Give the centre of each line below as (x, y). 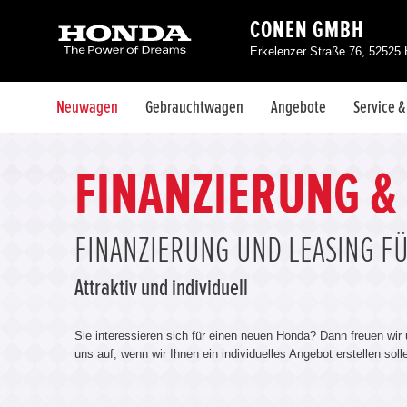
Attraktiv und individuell (161, 288)
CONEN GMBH (307, 30)
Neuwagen (87, 107)
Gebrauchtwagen (194, 107)
